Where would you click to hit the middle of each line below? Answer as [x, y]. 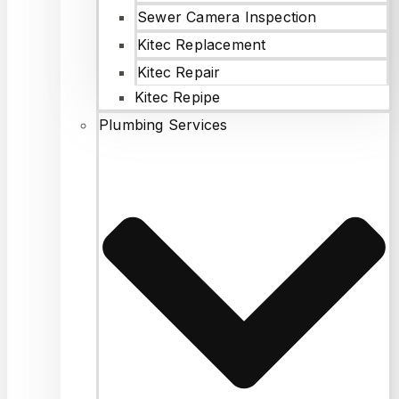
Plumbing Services [163, 124]
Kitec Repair [179, 72]
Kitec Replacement [202, 44]
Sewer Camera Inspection [227, 16]
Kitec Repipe [178, 97]
